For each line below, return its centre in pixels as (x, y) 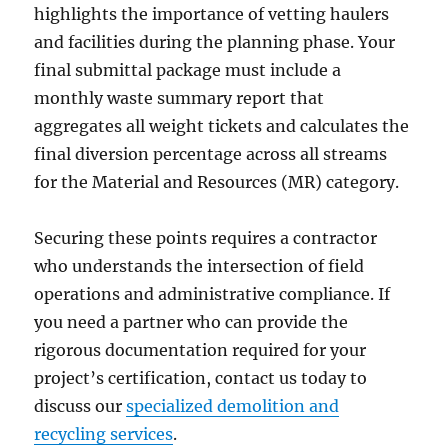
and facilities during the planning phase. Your (215, 42)
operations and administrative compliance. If (212, 294)
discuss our (80, 406)
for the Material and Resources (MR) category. (217, 182)
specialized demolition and (233, 406)
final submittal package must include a (188, 70)
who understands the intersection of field (199, 266)
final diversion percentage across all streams (211, 154)
